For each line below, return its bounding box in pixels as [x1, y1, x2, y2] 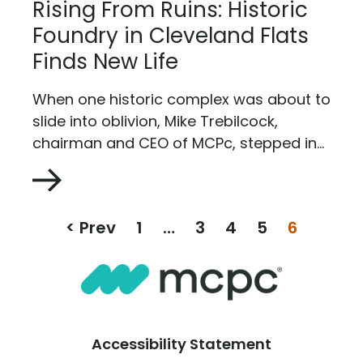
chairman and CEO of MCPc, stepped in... [32, 132, 324, 153]
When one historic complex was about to [32, 88, 331, 109]
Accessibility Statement [92, 333, 271, 354]
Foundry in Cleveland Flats [32, 20, 309, 50]
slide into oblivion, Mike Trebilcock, [32, 110, 278, 131]
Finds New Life [32, 46, 178, 76]
